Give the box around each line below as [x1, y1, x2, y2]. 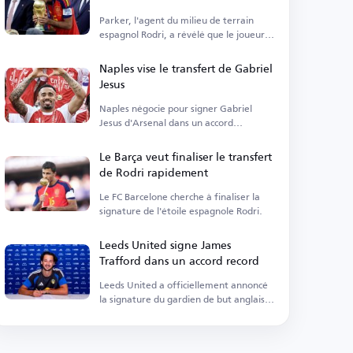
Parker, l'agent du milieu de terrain [99, 11, 255, 29]
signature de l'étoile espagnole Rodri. [99, 202, 263, 220]
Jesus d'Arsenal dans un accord [99, 113, 234, 132]
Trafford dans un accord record [99, 250, 260, 271]
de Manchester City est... [99, 39, 210, 58]
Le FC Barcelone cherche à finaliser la [99, 188, 261, 206]
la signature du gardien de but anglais [99, 290, 266, 308]
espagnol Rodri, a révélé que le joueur [99, 25, 266, 43]
